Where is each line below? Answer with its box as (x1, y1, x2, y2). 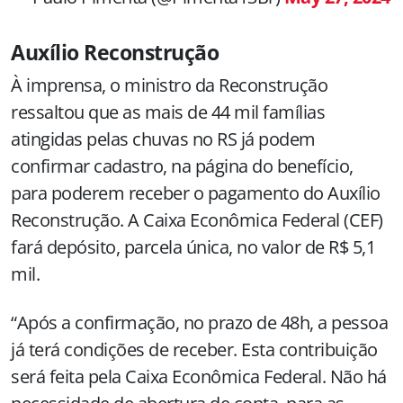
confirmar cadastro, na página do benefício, (11, 153, 354, 178)
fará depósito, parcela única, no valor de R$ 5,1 (11, 234, 375, 259)
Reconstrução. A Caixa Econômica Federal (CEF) (11, 207, 383, 232)
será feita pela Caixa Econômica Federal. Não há (11, 363, 387, 389)
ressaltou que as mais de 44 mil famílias (11, 99, 325, 124)
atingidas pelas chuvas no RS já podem (11, 126, 316, 151)
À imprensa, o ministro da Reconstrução (11, 72, 327, 97)
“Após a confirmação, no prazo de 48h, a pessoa (11, 309, 388, 335)
